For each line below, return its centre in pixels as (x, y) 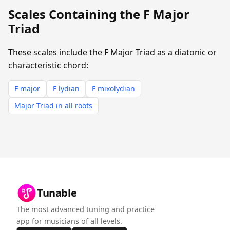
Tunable (57, 193)
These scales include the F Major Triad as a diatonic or (112, 52)
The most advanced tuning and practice (85, 209)
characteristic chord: (48, 65)
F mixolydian (113, 88)
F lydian (66, 88)
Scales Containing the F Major (99, 14)
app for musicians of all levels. (69, 221)
